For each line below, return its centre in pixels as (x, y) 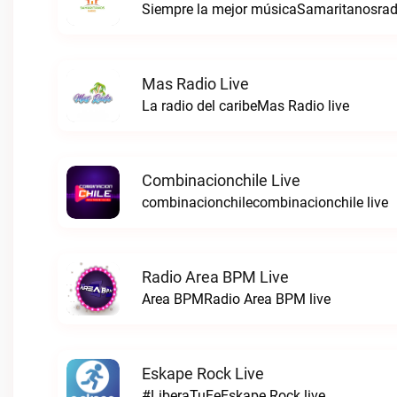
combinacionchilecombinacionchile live (265, 202)
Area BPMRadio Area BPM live (236, 299)
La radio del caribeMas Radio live (245, 106)
